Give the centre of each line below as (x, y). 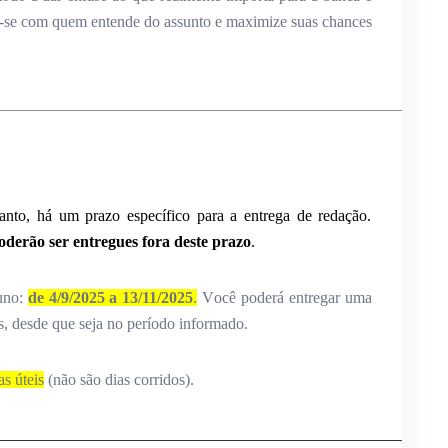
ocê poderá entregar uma (293, 298)
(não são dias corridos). (120, 380)
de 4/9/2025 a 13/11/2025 (110, 298)
